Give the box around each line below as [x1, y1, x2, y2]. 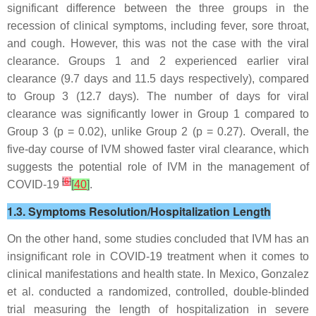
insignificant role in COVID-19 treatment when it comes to [7, 250, 309, 262]
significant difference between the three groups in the [7, 2, 309, 14]
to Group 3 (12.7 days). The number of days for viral [7, 90, 309, 102]
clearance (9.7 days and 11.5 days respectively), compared [7, 73, 309, 85]
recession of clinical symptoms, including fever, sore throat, [7, 20, 309, 32]
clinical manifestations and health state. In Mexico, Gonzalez [7, 268, 309, 280]
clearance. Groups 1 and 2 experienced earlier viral [7, 55, 309, 67]
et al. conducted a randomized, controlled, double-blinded [7, 286, 309, 298]
